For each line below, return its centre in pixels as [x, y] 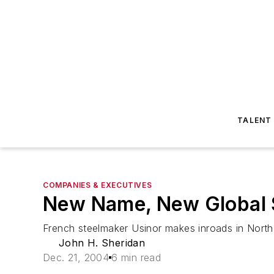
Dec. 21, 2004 [76, 257]
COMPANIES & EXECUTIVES [98, 185]
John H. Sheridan [102, 243]
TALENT [255, 120]
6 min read [136, 257]
